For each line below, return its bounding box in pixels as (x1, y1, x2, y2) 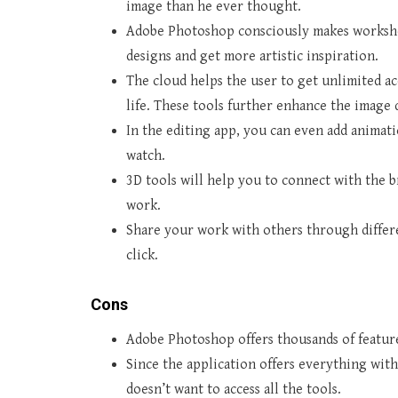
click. (126, 247, 158, 264)
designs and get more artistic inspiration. (126, 48, 378, 65)
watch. (126, 147, 165, 164)
